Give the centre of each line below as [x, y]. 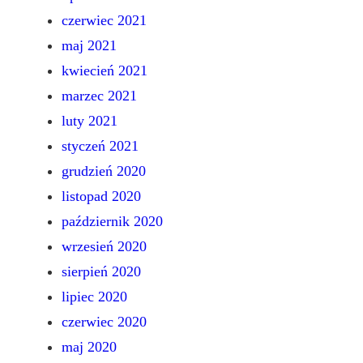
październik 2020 [112, 222]
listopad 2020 [101, 196]
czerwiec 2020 [104, 322]
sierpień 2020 [101, 272]
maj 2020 [89, 347]
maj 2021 [89, 46]
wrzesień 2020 [104, 247]
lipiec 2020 [94, 297]
